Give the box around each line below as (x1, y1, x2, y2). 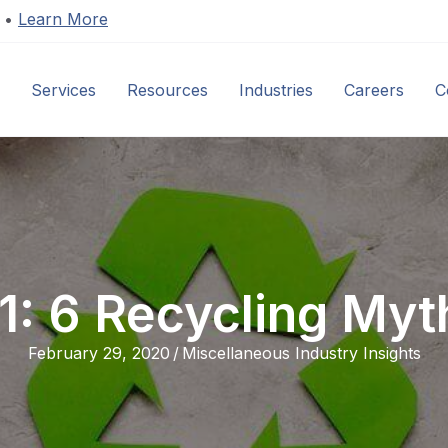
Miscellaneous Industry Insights (181, 343, 421, 364)
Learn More (18, 9, 108, 29)
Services (30, 79, 96, 100)
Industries (238, 79, 313, 100)
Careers (343, 79, 404, 100)
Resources (126, 79, 208, 100)
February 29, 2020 (27, 343, 170, 364)
